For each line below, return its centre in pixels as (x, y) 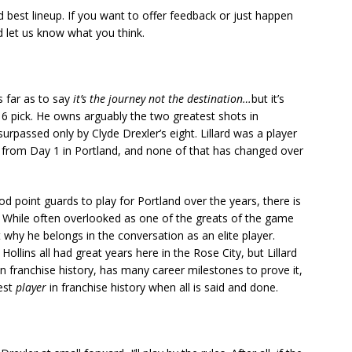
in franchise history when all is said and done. (162, 288)
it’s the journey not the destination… (162, 99)
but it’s (268, 99)
